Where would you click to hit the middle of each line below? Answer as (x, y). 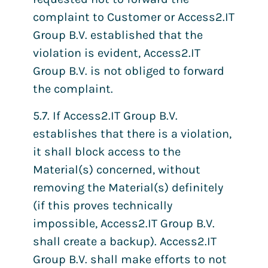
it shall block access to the (107, 151)
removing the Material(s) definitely (128, 187)
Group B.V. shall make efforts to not (130, 259)
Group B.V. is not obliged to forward (129, 71)
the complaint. (73, 89)
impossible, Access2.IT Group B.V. (124, 223)
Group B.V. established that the (118, 35)
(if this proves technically (103, 205)
